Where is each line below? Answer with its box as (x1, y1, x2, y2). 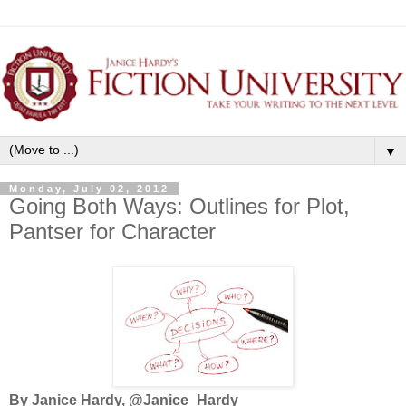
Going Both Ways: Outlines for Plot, (9, 193, 350, 218)
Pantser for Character (9, 218, 216, 244)
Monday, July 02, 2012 (9, 182, 169, 194)
